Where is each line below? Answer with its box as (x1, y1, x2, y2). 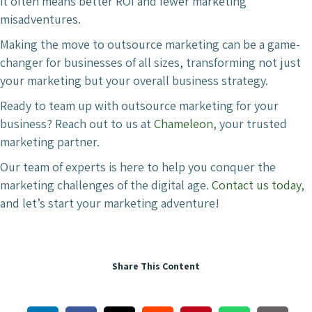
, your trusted (213, 115, 287, 132)
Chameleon (154, 115, 213, 132)
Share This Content (112, 259, 200, 272)
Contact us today (212, 176, 301, 193)
